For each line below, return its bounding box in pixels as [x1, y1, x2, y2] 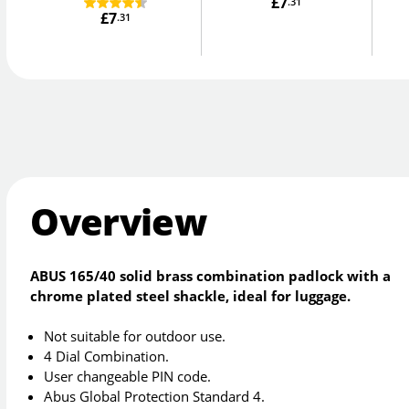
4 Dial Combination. [44, 347, 170, 366]
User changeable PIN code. [44, 367, 212, 386]
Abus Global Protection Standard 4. [44, 387, 266, 406]
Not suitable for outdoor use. [44, 327, 226, 346]
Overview [30, 195, 206, 246]
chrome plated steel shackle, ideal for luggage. [30, 287, 351, 306]
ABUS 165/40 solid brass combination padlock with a [30, 267, 392, 286]
